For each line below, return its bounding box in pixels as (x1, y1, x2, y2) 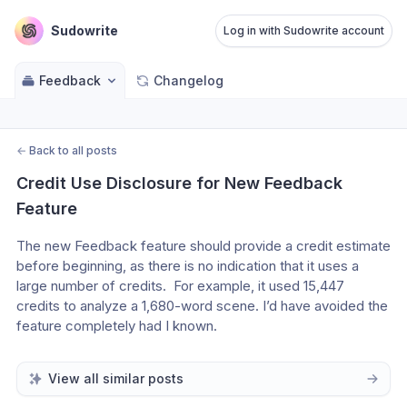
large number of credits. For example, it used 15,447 (16, 277, 344, 294)
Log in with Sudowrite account (223, 24, 384, 37)
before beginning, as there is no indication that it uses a (16, 257, 359, 274)
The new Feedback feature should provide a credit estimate (16, 237, 391, 254)
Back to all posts (29, 144, 117, 157)
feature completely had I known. (16, 317, 217, 334)
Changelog (154, 73, 223, 88)
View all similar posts (48, 371, 184, 386)
